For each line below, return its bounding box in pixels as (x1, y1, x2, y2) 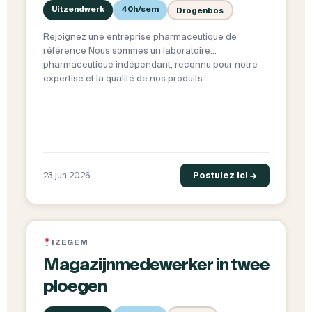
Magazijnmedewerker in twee (42, 255, 270, 274)
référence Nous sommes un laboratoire (42, 45, 210, 56)
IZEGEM (52, 238, 88, 247)
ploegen (42, 276, 107, 296)
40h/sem (120, 5, 159, 14)
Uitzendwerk (51, 5, 104, 14)
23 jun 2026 (42, 171, 91, 180)
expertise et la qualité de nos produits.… (42, 73, 211, 84)
